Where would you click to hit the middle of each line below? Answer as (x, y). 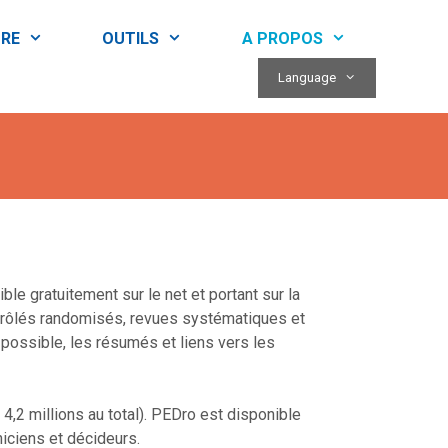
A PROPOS (283, 38)
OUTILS (131, 38)
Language (306, 77)
